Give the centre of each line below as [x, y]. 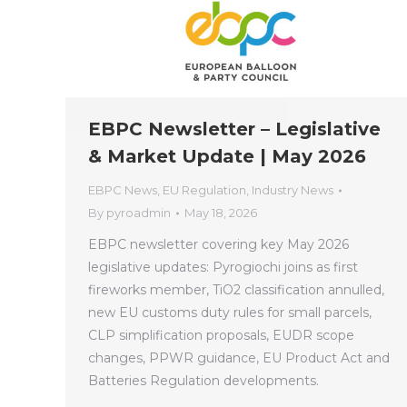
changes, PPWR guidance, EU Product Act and [239, 358]
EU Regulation [204, 190]
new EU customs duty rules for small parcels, [230, 313]
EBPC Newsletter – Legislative [234, 129]
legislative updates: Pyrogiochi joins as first [223, 268]
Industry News [293, 190]
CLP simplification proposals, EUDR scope [221, 336]
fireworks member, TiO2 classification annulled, [236, 290]
